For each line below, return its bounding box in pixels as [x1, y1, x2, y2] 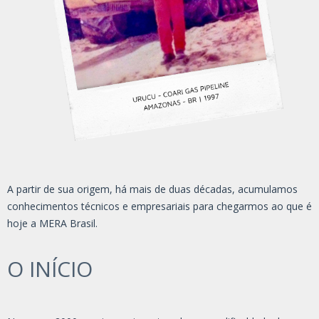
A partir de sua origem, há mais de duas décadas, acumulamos [7, 182, 298, 196]
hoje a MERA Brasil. [7, 216, 98, 230]
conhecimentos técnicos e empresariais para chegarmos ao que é [7, 199, 312, 213]
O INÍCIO [7, 253, 93, 283]
